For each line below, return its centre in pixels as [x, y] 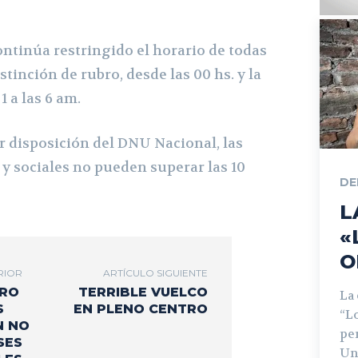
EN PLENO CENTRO [140, 308]
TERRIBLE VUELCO [143, 292]
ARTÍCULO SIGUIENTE [155, 272]
